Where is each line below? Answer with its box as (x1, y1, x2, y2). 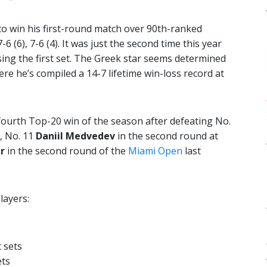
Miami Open (128, 144, 182, 158)
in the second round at (115, 129, 218, 143)
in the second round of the (5, 144, 128, 158)
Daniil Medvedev (36, 129, 115, 143)
